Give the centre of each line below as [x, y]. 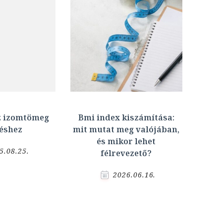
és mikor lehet [126, 141]
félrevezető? [126, 153]
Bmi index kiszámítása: [126, 117]
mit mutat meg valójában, [126, 129]
